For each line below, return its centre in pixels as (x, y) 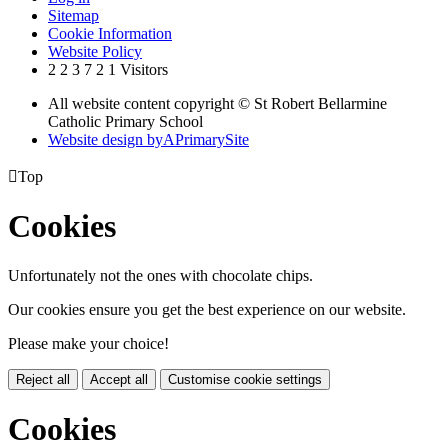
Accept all (119, 379)
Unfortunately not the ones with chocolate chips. (160, 275)
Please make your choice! (88, 343)
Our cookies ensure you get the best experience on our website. (207, 309)
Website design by (105, 139)
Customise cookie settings (245, 379)
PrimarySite (212, 139)
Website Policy (95, 51)
